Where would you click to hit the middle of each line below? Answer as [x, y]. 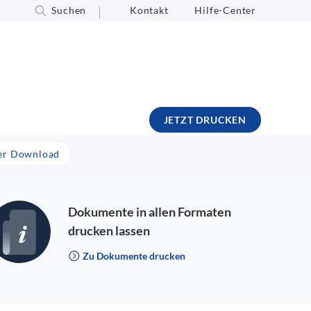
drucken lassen [109, 230]
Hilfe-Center [225, 10]
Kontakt [149, 10]
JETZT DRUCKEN [205, 120]
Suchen [69, 10]
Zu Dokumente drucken [133, 256]
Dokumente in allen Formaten [149, 212]
